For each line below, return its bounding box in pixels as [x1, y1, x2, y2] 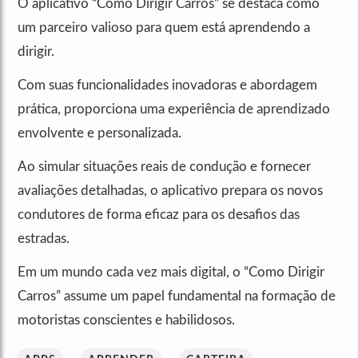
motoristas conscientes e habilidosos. [18, 313, 235, 328]
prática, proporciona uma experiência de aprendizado [18, 102, 330, 117]
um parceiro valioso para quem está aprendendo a [18, 21, 310, 35]
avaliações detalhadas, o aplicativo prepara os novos [18, 184, 323, 198]
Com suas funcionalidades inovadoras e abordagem [18, 78, 317, 93]
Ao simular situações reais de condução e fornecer [18, 160, 311, 174]
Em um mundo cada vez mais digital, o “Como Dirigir [18, 265, 324, 280]
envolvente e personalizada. [18, 126, 181, 141]
